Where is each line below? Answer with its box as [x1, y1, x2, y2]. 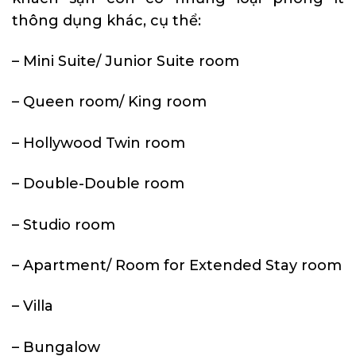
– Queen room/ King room [12, 93, 207, 111]
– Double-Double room [12, 175, 184, 193]
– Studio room [12, 215, 115, 234]
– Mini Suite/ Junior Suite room [12, 52, 239, 71]
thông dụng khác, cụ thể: [12, 11, 201, 29]
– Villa [12, 297, 53, 315]
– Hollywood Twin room [12, 133, 185, 152]
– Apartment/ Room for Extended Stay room [12, 257, 342, 275]
